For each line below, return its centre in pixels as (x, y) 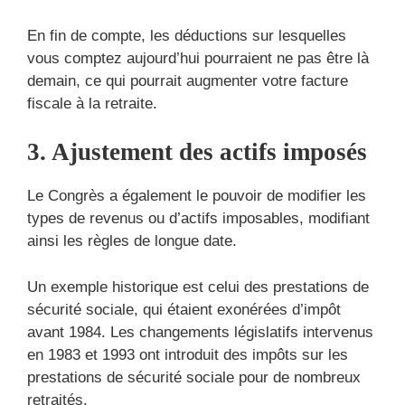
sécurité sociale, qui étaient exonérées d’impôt (184, 309)
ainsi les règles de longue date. (132, 241)
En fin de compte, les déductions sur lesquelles (187, 35)
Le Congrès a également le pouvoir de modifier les (197, 196)
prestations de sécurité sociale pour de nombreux (194, 377)
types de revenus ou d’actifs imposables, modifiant (198, 219)
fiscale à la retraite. (92, 103)
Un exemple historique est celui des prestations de (198, 287)
